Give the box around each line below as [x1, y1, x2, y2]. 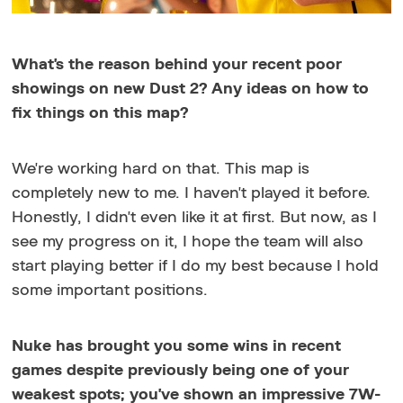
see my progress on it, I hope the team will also [12, 233, 364, 250]
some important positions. [12, 282, 209, 299]
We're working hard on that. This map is [12, 160, 310, 177]
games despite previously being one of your [12, 362, 350, 379]
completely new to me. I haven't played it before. [12, 184, 372, 201]
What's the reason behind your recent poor [12, 56, 343, 73]
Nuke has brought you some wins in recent [12, 337, 342, 354]
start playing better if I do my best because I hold [12, 257, 380, 274]
